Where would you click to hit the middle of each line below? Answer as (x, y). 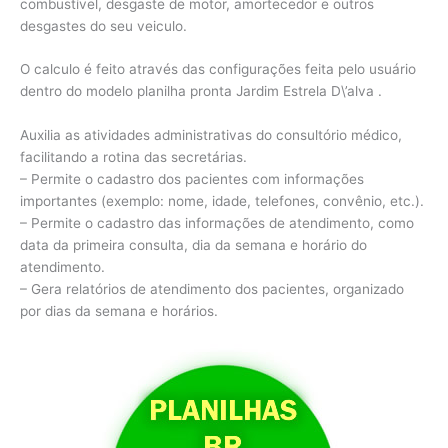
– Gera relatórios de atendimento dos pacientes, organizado (212, 289)
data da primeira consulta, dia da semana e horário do (193, 245)
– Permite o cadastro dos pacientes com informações (192, 179)
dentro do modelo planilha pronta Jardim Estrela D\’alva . (201, 91)
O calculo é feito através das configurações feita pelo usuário (218, 69)
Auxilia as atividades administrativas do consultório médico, (211, 135)
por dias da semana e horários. (119, 311)
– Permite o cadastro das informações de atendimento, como (217, 223)
